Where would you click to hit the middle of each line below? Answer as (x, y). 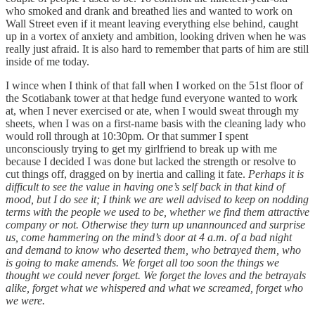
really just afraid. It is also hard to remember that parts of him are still (157, 49)
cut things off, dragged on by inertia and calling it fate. (127, 174)
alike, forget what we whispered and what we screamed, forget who (154, 288)
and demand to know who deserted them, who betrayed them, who (153, 250)
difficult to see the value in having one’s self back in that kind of (145, 186)
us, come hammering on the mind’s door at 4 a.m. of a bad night (149, 237)
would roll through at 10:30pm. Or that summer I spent (127, 136)
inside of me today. (47, 61)
